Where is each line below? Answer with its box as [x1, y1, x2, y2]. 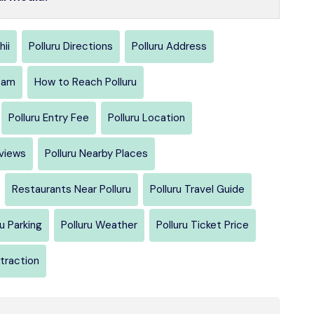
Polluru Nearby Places [45, 146, 148, 161]
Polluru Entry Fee [8, 110, 89, 125]
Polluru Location [108, 110, 185, 125]
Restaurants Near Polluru [12, 182, 131, 196]
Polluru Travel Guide [150, 182, 245, 196]
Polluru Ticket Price [156, 217, 249, 232]
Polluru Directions [29, 39, 113, 53]
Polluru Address [132, 39, 207, 53]
